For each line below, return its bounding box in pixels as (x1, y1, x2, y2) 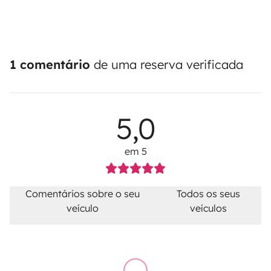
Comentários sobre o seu (25, 187, 140, 200)
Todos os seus (177, 187, 241, 200)
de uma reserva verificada (90, 56, 243, 72)
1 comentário (10, 56, 90, 72)
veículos (190, 201, 227, 214)
